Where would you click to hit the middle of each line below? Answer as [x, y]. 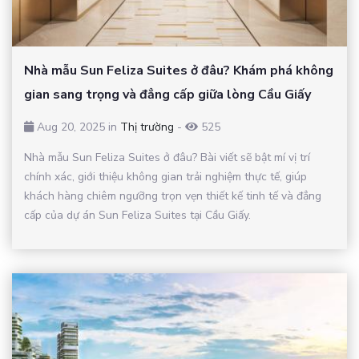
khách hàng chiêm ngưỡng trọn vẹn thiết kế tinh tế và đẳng [173, 196]
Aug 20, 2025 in [77, 127]
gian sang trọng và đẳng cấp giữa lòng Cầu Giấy [167, 94]
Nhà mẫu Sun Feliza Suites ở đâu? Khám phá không [179, 70]
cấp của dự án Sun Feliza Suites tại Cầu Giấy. [137, 215]
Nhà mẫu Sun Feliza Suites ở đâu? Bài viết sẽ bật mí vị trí [167, 157]
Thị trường [147, 127]
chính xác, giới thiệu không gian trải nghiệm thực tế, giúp [165, 176]
